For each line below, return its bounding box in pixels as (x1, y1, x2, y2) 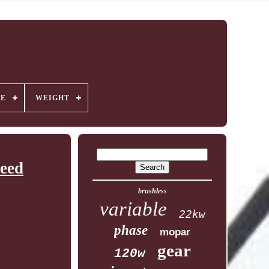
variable (99, 198, 167, 220)
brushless (138, 187, 167, 195)
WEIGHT (35, 94, 70, 102)
